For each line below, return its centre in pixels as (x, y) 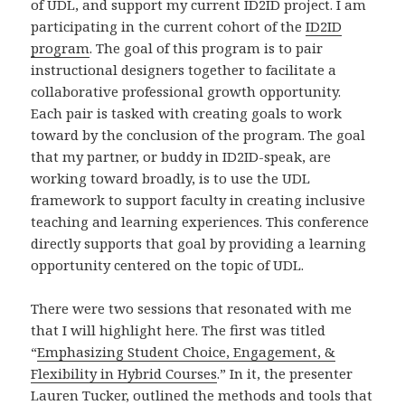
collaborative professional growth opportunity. (186, 91)
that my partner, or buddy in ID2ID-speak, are (181, 156)
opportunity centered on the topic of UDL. (168, 264)
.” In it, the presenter (285, 373)
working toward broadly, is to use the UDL (171, 178)
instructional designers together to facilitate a (184, 69)
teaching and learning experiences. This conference (200, 221)
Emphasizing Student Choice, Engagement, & (187, 351)
